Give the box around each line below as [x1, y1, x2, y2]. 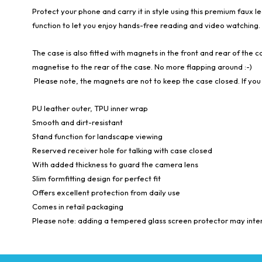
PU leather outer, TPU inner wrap [32, 104, 148, 113]
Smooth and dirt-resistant [32, 118, 123, 127]
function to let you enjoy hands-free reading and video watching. [32, 20, 260, 30]
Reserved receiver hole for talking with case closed [32, 146, 212, 155]
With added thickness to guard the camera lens [32, 160, 198, 169]
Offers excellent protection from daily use [32, 188, 180, 197]
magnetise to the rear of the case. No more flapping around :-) [32, 62, 252, 71]
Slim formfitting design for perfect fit [32, 174, 161, 183]
